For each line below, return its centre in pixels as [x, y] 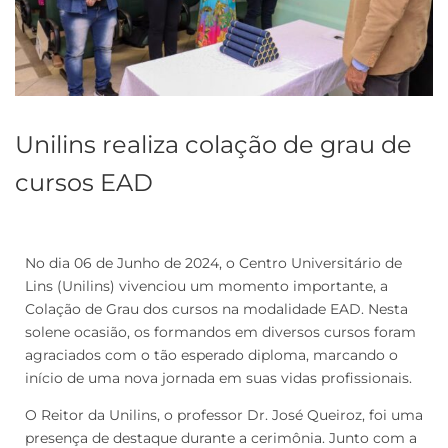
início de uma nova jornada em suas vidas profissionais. [218, 377]
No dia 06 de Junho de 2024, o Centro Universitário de [213, 262]
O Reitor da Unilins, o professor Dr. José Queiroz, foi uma [224, 414]
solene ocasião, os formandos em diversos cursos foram [220, 331]
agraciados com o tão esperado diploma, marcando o [211, 354]
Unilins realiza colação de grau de [213, 144]
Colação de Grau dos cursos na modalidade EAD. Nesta [216, 308]
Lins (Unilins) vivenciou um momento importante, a [206, 285]
